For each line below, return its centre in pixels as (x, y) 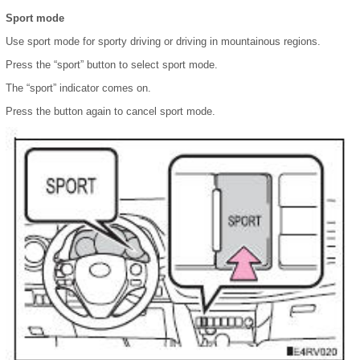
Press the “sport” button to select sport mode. (112, 65)
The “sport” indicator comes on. (78, 88)
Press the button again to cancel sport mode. (110, 112)
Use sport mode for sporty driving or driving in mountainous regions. (163, 42)
